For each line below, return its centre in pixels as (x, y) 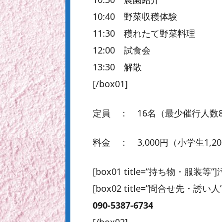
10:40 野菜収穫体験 (135, 17)
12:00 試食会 (122, 50)
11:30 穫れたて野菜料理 (144, 33)
